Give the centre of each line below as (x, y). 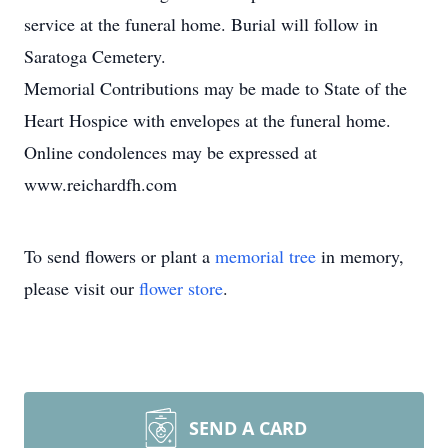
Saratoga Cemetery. (95, 56)
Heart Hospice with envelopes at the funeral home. (207, 120)
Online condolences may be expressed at (170, 152)
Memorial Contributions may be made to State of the (215, 88)
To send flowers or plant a (119, 256)
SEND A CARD (248, 428)
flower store (181, 288)
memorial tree (265, 256)
